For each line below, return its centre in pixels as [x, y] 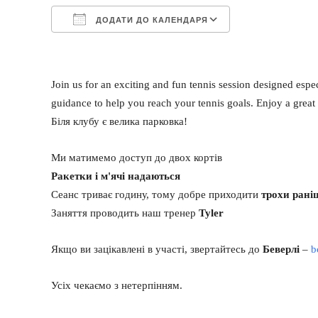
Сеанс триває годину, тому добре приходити [156, 194]
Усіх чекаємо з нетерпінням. [117, 285]
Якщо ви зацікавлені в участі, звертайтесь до [157, 249]
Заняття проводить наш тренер [125, 213]
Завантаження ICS [118, 48]
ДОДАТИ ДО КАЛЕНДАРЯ [150, 20]
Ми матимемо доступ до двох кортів [137, 158]
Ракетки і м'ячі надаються [116, 176]
